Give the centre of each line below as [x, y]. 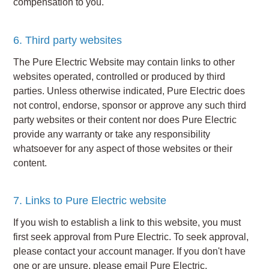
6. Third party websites [68, 40]
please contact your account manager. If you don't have [129, 251]
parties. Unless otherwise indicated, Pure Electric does [129, 91]
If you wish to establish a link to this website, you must [127, 222]
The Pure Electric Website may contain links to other [124, 62]
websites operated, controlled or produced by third [119, 76]
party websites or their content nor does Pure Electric [125, 119]
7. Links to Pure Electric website [90, 201]
